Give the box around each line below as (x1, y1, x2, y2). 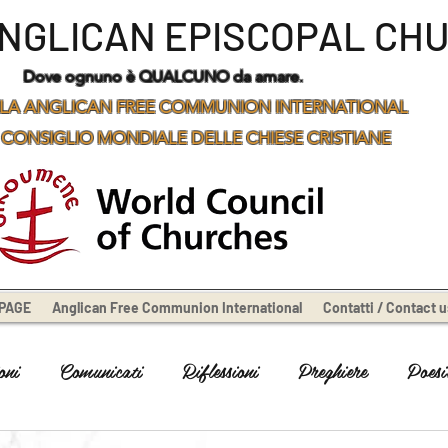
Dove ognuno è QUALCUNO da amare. (23, 67, 303, 86)
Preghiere (298, 354, 367, 386)
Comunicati (59, 354, 142, 386)
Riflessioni (182, 354, 258, 386)
